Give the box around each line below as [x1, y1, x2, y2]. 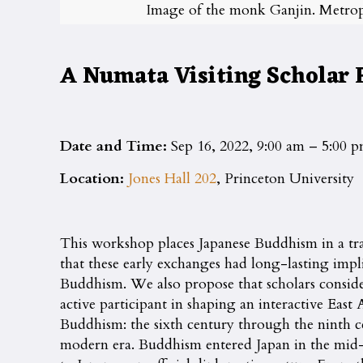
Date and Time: [60, 135, 172, 156]
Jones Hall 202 [128, 168, 217, 189]
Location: [60, 168, 129, 189]
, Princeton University [216, 168, 355, 189]
